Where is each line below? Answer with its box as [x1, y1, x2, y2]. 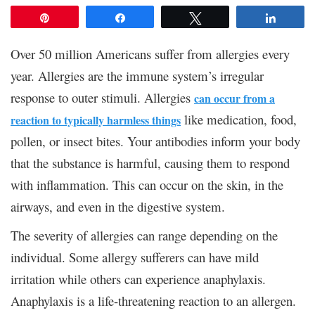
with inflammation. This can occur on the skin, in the [11, 175, 283, 193]
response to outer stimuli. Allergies [11, 88, 194, 106]
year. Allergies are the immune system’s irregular [11, 66, 264, 84]
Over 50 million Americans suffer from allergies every [11, 44, 290, 63]
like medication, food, [181, 110, 297, 128]
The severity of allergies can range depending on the [11, 226, 278, 244]
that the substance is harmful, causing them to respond [11, 153, 290, 172]
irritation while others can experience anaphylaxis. [11, 269, 266, 288]
